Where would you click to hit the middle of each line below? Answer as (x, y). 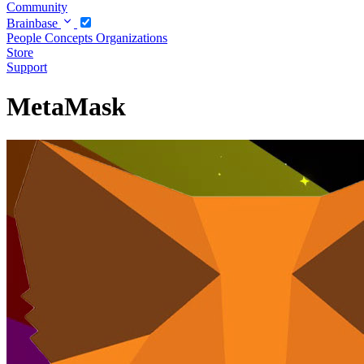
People (26, 37)
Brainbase (34, 23)
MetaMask (66, 107)
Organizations (132, 37)
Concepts (70, 37)
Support (27, 67)
